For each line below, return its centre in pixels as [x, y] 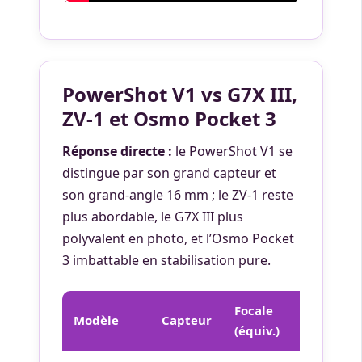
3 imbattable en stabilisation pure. [166, 260]
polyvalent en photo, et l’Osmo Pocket [178, 238]
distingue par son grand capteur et [169, 173]
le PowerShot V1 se [232, 151]
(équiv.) [257, 330]
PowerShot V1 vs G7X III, [180, 94]
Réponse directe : [117, 151]
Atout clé [330, 320]
